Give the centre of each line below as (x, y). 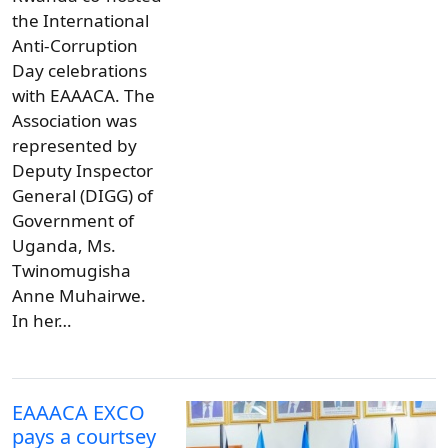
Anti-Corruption (75, 45)
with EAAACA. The (83, 95)
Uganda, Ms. (64, 245)
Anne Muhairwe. (79, 295)
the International (80, 20)
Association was (74, 120)
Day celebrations (79, 70)
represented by (74, 145)
